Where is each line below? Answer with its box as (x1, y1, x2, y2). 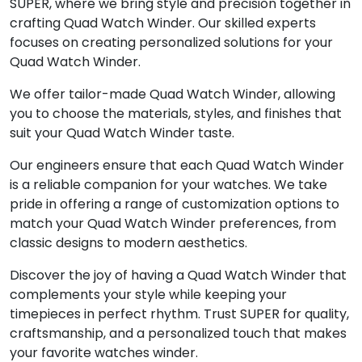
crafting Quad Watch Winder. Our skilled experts (10, 14, 316, 33)
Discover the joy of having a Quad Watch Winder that (10, 266, 347, 285)
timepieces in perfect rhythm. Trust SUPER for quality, (10, 305, 349, 324)
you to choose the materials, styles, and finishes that (10, 104, 342, 124)
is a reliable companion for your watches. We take (10, 175, 327, 195)
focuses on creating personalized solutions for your (10, 33, 333, 53)
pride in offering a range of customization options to (10, 195, 339, 214)
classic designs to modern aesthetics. (10, 234, 247, 253)
